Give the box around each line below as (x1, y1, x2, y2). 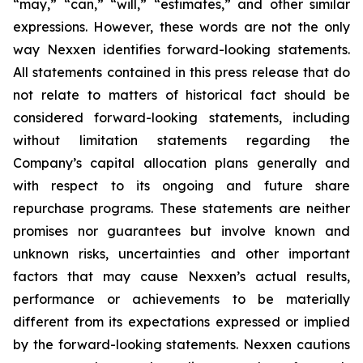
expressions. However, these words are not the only (13, 19, 350, 35)
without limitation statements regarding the (13, 132, 350, 148)
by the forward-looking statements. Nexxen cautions (13, 336, 350, 352)
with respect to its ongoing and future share (13, 177, 350, 194)
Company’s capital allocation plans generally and (13, 155, 350, 171)
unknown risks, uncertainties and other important (13, 246, 350, 262)
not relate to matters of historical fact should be (13, 87, 350, 103)
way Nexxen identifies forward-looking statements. (13, 41, 350, 58)
